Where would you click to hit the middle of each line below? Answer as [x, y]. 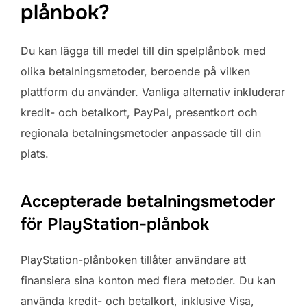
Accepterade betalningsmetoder [148, 202]
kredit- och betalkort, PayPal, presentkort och [139, 113]
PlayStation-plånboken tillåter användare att [133, 260]
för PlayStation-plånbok [115, 224]
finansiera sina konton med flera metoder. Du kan [148, 281]
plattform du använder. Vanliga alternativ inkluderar [153, 92]
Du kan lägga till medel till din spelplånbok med [143, 51]
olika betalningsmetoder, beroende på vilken [135, 72]
